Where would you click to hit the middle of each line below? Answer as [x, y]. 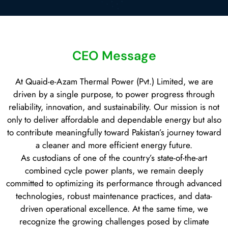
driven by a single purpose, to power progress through [114, 94]
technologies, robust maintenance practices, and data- [114, 196]
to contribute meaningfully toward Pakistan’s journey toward [114, 133]
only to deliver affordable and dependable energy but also [114, 120]
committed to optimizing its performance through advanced [114, 183]
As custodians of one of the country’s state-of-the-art [114, 158]
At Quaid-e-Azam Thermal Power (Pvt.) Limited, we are [114, 82]
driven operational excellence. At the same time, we [114, 209]
